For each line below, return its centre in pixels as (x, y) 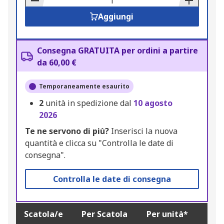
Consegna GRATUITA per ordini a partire (117, 51)
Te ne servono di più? (67, 131)
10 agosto (153, 103)
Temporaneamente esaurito (84, 86)
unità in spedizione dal (89, 103)
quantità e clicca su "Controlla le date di (99, 143)
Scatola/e (43, 214)
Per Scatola (104, 214)
